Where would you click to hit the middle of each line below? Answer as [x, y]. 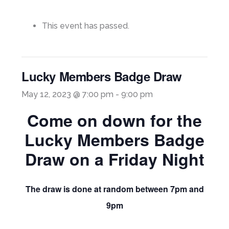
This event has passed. [86, 26]
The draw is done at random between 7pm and [114, 189]
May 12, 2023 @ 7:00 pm [68, 94]
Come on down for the [114, 120]
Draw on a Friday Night [114, 159]
